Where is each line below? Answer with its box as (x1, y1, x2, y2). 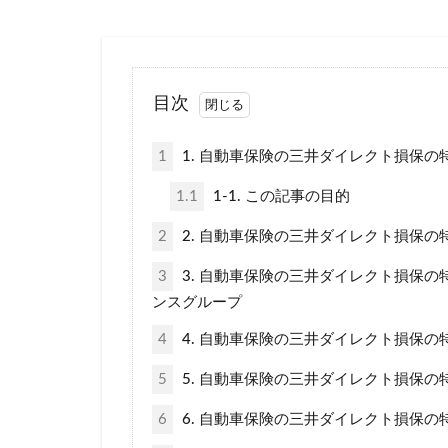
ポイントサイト (349, 21, 441, 36)
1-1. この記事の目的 (209, 188, 351, 204)
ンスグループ (151, 294, 242, 310)
